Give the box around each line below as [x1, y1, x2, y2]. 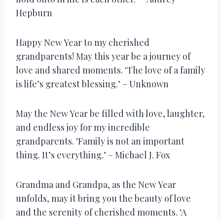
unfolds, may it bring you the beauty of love [16, 192, 191, 204]
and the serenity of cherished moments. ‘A [16, 206, 186, 218]
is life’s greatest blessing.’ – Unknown [16, 77, 169, 90]
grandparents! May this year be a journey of [16, 50, 190, 62]
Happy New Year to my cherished [16, 36, 149, 48]
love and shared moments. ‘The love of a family [16, 64, 205, 76]
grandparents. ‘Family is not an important [16, 135, 184, 147]
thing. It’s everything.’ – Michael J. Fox [16, 148, 170, 161]
